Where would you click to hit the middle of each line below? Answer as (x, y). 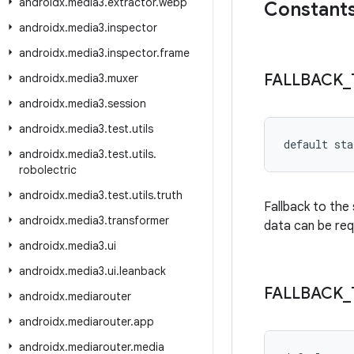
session (127, 104)
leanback (143, 271)
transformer (138, 220)
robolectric (48, 170)
